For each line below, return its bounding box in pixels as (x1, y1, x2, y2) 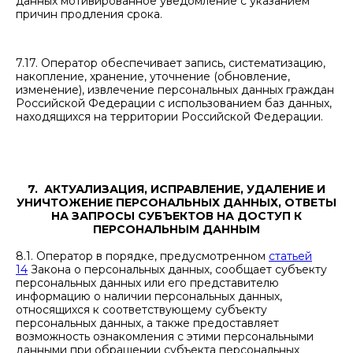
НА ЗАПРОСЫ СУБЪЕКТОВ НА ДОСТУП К (51, 209, 302, 223)
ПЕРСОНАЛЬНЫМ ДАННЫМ (93, 222, 260, 236)
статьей (269, 249, 312, 263)
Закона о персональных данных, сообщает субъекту (28, 262, 327, 277)
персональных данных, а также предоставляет (16, 316, 279, 330)
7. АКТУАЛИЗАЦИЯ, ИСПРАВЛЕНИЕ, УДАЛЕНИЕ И (28, 182, 325, 196)
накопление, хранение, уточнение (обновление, (16, 69, 290, 84)
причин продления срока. (16, 7, 162, 21)
